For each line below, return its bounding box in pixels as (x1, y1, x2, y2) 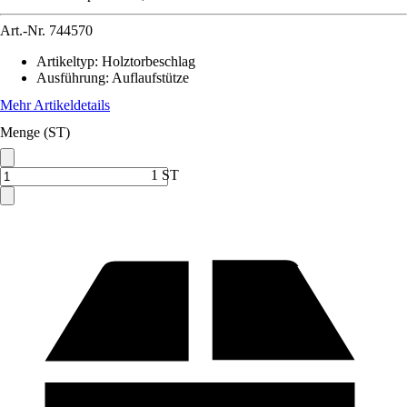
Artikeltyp (36, 54, 94, 69)
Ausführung (36, 70, 105, 85)
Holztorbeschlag (102, 54, 195, 69)
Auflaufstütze (112, 70, 189, 85)
